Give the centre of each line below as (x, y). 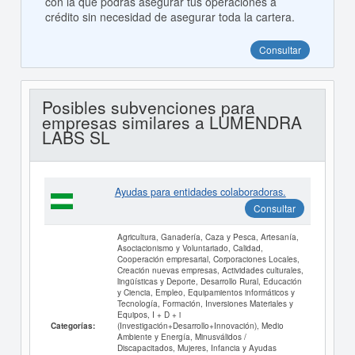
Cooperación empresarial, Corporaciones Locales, (208, 259)
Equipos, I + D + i (149, 315)
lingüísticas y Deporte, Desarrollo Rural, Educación (209, 281)
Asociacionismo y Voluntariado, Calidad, (190, 248)
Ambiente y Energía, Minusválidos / (181, 337)
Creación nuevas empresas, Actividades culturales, (210, 270)
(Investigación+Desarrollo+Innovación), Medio (200, 326)
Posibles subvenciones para (148, 107)
